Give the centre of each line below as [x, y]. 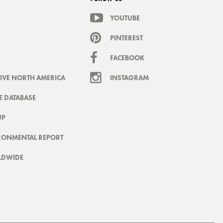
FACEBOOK [127, 57]
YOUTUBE [125, 18]
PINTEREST [127, 38]
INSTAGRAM [130, 77]
